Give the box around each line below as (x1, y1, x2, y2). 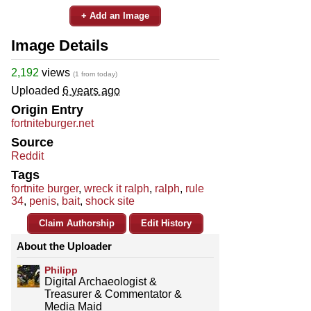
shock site (85, 194, 135, 207)
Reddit (11, 149, 44, 162)
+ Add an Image (81, 10, 149, 21)
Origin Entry (11, 102, 83, 117)
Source (11, 135, 53, 149)
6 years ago (62, 84, 120, 96)
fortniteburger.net (11, 117, 94, 129)
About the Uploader (17, 239, 112, 252)
